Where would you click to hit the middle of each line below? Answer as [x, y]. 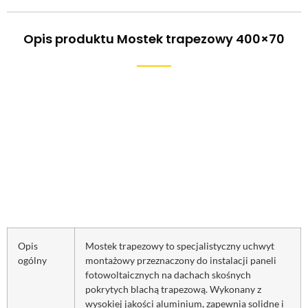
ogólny [32, 260]
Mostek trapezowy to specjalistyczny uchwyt [180, 245]
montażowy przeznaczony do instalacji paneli [181, 260]
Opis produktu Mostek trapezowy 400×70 [154, 38]
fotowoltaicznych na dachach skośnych [168, 274]
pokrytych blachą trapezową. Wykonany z [173, 289]
